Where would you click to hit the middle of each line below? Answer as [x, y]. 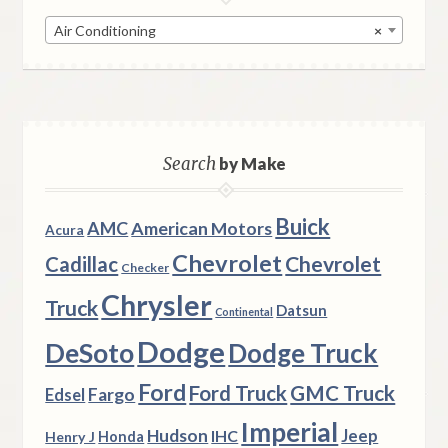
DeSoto [90, 352]
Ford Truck [238, 392]
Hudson [178, 435]
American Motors [202, 227]
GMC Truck [343, 392]
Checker [145, 267]
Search [189, 163]
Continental [244, 311]
